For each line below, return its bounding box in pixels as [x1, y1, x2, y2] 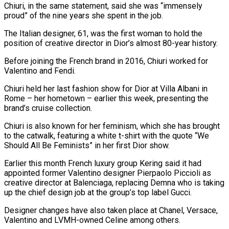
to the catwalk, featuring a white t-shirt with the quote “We [4, 130, 209, 141]
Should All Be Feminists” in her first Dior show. [4, 140, 170, 150]
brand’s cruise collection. [4, 103, 92, 113]
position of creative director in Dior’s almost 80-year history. [4, 38, 218, 48]
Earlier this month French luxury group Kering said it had [4, 158, 201, 168]
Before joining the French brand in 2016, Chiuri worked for [4, 56, 208, 66]
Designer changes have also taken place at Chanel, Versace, [4, 205, 218, 215]
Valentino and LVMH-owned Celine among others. [4, 215, 180, 225]
